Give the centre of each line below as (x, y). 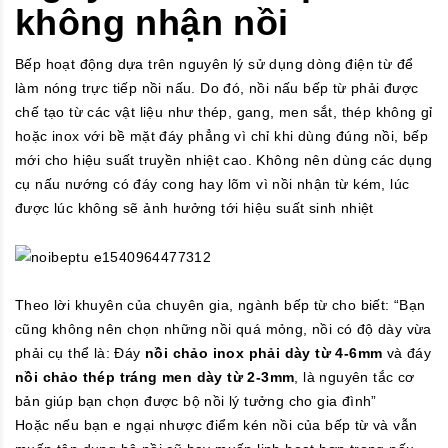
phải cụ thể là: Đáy (78, 353)
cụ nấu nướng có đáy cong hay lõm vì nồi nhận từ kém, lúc (212, 183)
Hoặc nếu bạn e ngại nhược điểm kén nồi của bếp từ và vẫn (216, 425)
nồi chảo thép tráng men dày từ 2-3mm (155, 377)
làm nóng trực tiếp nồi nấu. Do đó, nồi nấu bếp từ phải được (217, 87)
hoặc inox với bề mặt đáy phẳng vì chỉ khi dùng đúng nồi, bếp (221, 135)
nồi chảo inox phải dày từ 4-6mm (261, 353)
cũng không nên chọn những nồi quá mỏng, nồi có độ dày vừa (223, 329)
